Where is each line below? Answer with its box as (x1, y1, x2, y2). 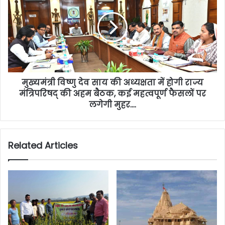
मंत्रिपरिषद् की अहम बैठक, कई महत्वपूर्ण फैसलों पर (19, 88, 206, 100)
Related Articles (8, 139, 78, 152)
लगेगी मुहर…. (89, 99, 136, 111)
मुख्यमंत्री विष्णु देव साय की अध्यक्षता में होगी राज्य (22, 77, 203, 89)
